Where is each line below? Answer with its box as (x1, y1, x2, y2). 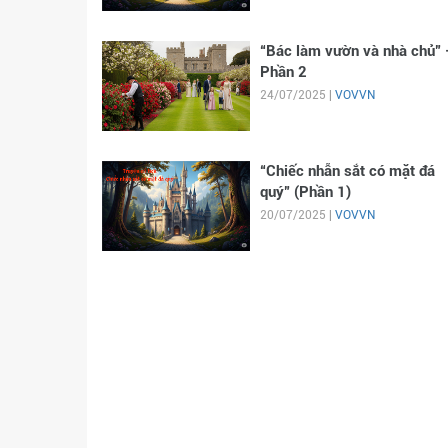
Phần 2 (259, 63, 307, 81)
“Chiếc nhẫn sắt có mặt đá (259, 162, 435, 180)
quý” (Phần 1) (259, 183, 351, 201)
